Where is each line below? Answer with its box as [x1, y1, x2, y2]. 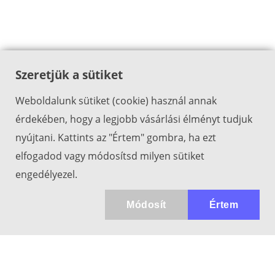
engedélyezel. [15, 168, 77, 181]
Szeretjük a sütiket [15, 66, 123, 83]
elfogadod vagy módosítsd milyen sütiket [15, 149, 204, 163]
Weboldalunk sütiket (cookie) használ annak [15, 94, 217, 107]
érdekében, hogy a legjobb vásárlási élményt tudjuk [15, 112, 252, 126]
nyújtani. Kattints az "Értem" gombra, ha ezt [15, 131, 216, 144]
